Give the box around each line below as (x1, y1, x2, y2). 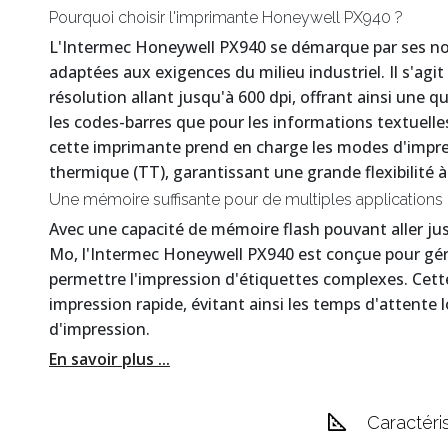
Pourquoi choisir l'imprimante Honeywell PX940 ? (49, 8, 403, 28)
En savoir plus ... (49, 348, 170, 371)
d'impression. (49, 318, 150, 341)
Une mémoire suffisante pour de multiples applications (49, 190, 443, 210)
